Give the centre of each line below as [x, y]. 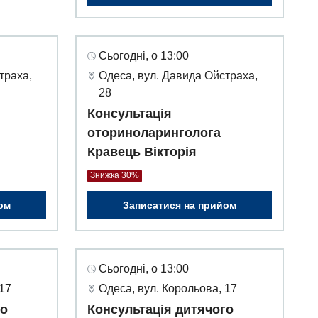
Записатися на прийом [180, 205]
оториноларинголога [154, 133]
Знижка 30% [115, 176]
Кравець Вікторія [142, 152]
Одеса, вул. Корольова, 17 [168, 289]
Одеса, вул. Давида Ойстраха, [178, 76]
